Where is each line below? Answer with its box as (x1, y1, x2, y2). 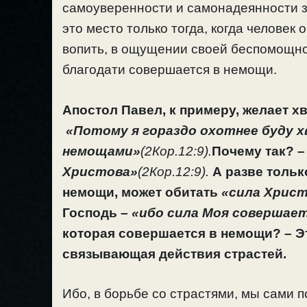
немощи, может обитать (62, 184, 221, 199)
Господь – (62, 205, 132, 220)
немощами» (62, 143, 140, 158)
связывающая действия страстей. (62, 246, 286, 261)
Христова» (62, 164, 138, 179)
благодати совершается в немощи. (62, 62, 277, 77)
